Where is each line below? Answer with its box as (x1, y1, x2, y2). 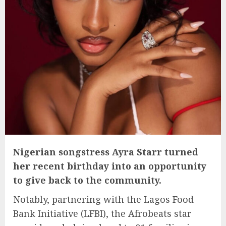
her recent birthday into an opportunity (13, 159, 206, 172)
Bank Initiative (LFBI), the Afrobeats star (13, 207, 192, 219)
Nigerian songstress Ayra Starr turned (13, 145, 198, 158)
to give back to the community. (13, 174, 161, 186)
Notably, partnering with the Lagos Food (13, 193, 194, 205)
